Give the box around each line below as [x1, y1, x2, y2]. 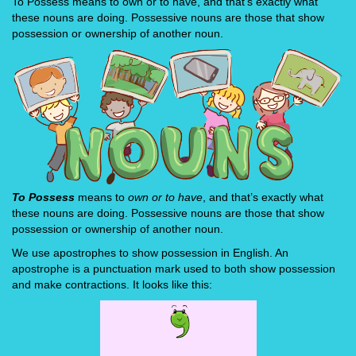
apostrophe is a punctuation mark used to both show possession [12, 261, 335, 275]
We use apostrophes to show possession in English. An [12, 246, 288, 259]
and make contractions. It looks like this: [12, 277, 212, 291]
